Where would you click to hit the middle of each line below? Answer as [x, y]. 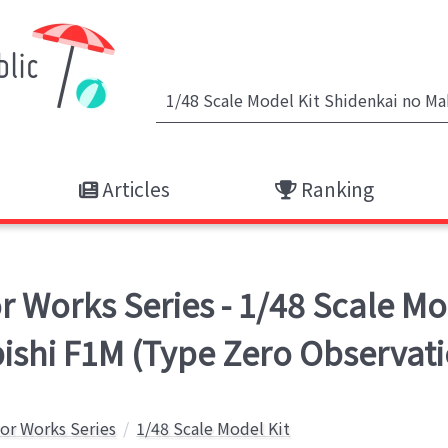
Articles [133, 189]
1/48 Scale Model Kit [213, 428]
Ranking [335, 189]
